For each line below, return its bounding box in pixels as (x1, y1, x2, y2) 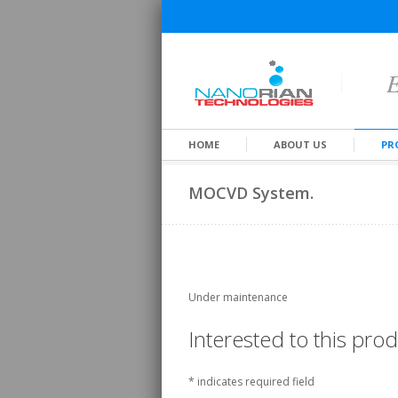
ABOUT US (274, 138, 327, 151)
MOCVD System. (188, 182, 314, 203)
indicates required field (197, 374, 314, 389)
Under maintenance (188, 290, 288, 305)
